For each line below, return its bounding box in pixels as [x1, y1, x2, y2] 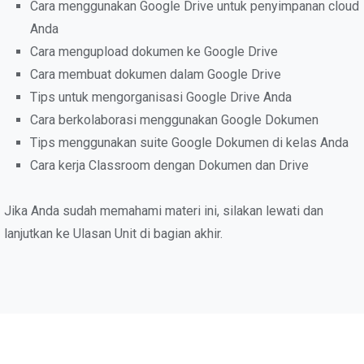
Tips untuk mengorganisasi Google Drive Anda [30, 89, 292, 105]
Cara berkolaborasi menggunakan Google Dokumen [30, 112, 318, 128]
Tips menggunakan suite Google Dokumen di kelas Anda [30, 135, 349, 150]
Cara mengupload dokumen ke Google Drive [30, 44, 278, 59]
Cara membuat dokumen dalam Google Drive [30, 67, 281, 82]
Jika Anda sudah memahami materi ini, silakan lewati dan [4, 203, 323, 219]
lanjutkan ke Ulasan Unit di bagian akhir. [4, 226, 223, 241]
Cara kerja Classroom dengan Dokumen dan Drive [30, 158, 309, 173]
